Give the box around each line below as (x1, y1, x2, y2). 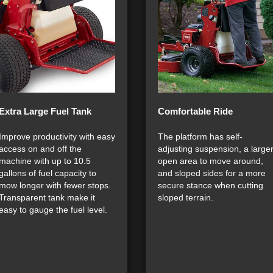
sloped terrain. (158, 193, 213, 202)
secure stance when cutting (158, 180, 263, 190)
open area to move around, (158, 156, 263, 166)
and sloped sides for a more (158, 168, 266, 178)
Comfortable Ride (158, 106, 233, 116)
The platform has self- (158, 132, 243, 141)
